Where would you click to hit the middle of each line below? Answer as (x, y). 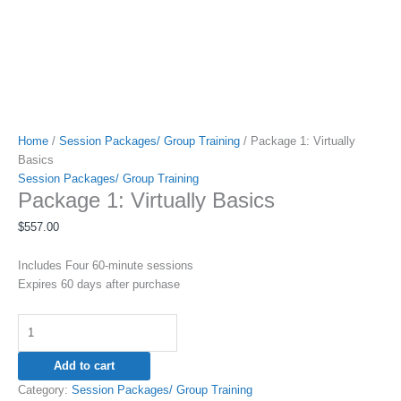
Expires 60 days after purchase (99, 285)
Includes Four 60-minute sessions (106, 266)
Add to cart (84, 365)
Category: (45, 389)
